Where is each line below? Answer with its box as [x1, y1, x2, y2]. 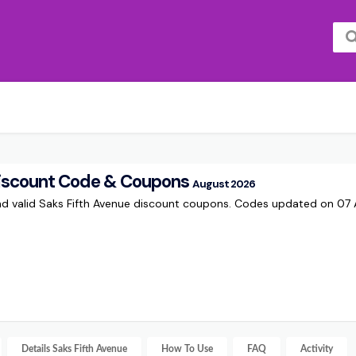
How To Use [161, 344, 213, 354]
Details [21, 344, 52, 354]
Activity [300, 344, 333, 354]
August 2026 [192, 176, 255, 191]
